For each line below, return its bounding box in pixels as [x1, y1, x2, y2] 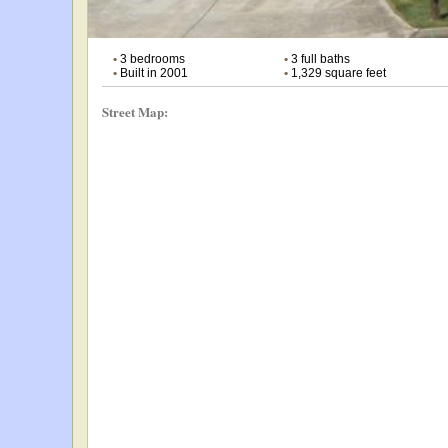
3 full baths [287, 51, 350, 66]
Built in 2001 [117, 65, 188, 80]
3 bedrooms [117, 51, 185, 66]
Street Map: [102, 101, 169, 121]
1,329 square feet [287, 65, 386, 80]
